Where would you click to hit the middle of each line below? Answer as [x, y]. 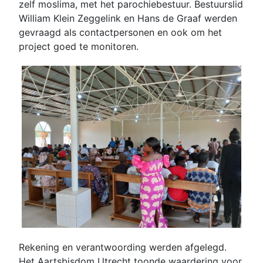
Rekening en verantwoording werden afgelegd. [123, 247]
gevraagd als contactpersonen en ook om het [120, 33]
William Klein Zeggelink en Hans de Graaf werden [128, 18]
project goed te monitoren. [79, 47]
